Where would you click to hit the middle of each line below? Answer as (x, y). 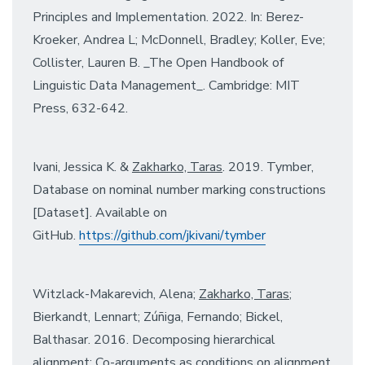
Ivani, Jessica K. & (82, 167)
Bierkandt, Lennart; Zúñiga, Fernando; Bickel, (158, 317)
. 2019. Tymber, (268, 167)
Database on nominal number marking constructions (179, 189)
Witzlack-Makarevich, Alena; (116, 294)
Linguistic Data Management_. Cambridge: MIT (166, 85)
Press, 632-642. (80, 108)
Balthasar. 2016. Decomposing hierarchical (154, 339)
